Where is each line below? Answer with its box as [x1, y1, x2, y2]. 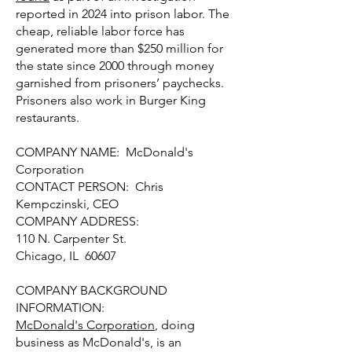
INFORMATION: [16, 300, 104, 315]
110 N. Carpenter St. [16, 231, 128, 246]
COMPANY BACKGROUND [16, 283, 167, 298]
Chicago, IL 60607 [16, 248, 116, 263]
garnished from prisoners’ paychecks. [16, 75, 227, 90]
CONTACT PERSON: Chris [16, 179, 163, 194]
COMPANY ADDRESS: [16, 214, 142, 229]
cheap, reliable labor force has [16, 24, 185, 38]
